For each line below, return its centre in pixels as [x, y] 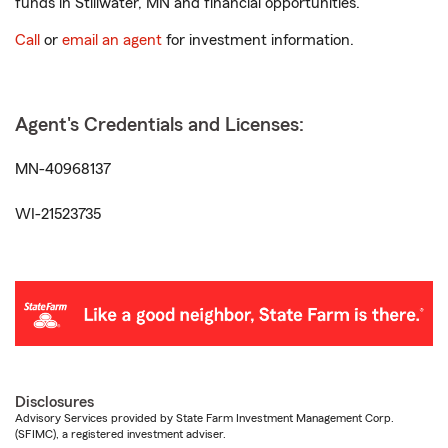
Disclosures [54, 402]
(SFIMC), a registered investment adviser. [120, 434]
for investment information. [258, 40]
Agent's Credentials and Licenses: [159, 125]
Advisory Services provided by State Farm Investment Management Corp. [204, 418]
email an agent [112, 40]
